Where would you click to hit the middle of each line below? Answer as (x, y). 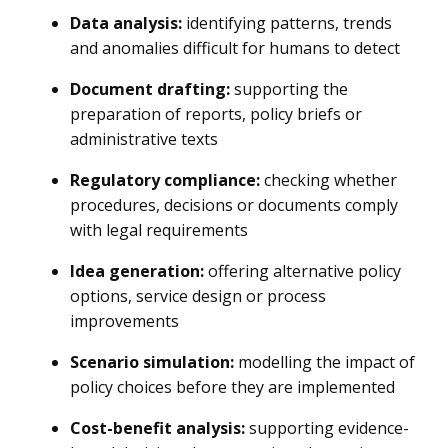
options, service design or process (198, 296)
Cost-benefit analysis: (157, 428)
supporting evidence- (327, 428)
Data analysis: (126, 23)
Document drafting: (150, 89)
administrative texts (144, 139)
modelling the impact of (324, 362)
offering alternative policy (302, 271)
